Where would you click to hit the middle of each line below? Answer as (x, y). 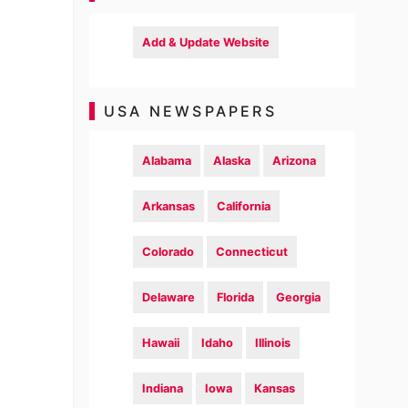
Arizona (295, 161)
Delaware (169, 297)
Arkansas (169, 206)
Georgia (299, 297)
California (244, 206)
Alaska (232, 161)
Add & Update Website (206, 42)
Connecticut (252, 252)
